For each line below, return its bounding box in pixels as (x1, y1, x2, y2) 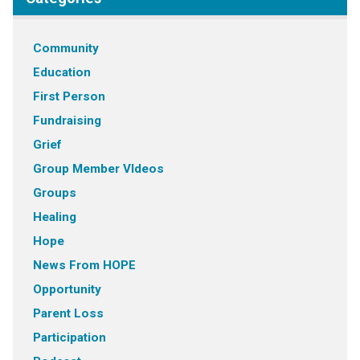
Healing (32, 209, 76, 224)
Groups (32, 185, 76, 200)
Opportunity (32, 281, 101, 297)
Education (32, 64, 91, 80)
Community (32, 40, 99, 55)
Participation (32, 329, 106, 345)
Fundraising (32, 112, 101, 128)
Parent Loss (32, 305, 104, 321)
